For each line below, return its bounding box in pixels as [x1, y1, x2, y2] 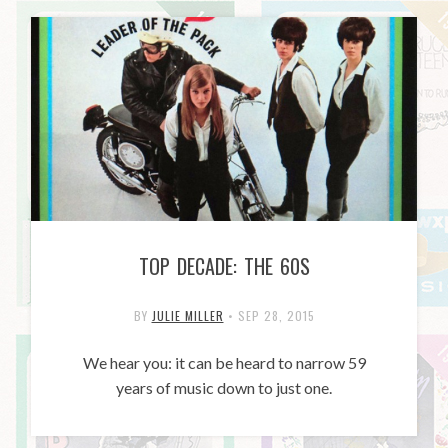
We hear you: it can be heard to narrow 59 [82, 352, 366, 372]
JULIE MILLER [151, 306, 224, 324]
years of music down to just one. [116, 377, 332, 397]
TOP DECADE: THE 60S [138, 250, 310, 281]
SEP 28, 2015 [237, 306, 315, 324]
